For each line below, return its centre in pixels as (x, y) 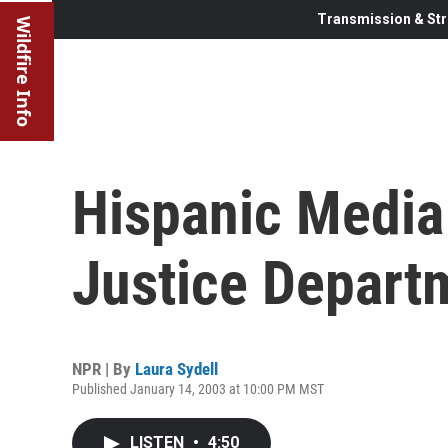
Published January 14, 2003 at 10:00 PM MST (198, 388)
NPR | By (103, 368)
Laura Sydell (176, 368)
